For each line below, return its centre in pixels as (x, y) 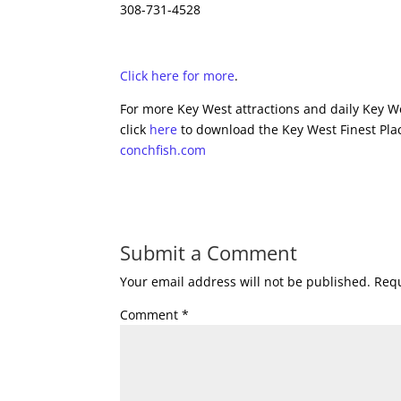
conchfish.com (163, 150)
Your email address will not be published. (246, 282)
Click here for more (178, 76)
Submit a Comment (209, 252)
